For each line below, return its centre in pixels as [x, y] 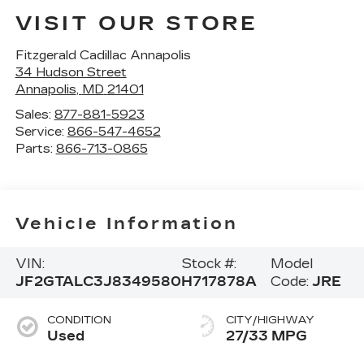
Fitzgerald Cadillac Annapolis [103, 56]
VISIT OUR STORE [136, 24]
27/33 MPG [266, 336]
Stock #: [208, 263]
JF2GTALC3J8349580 [98, 281]
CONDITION [79, 321]
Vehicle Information [126, 223]
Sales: [35, 115]
